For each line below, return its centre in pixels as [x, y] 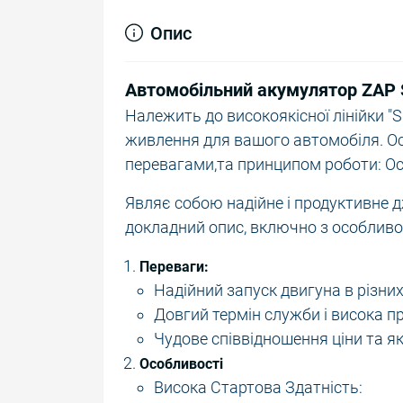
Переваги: [174, 266]
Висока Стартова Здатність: [258, 387]
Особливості [181, 363]
